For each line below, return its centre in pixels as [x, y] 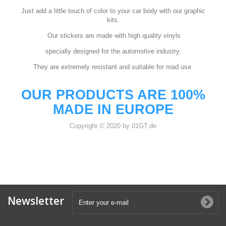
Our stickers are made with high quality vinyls [113, 36]
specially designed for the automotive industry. [113, 51]
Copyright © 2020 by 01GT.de [113, 126]
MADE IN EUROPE [113, 109]
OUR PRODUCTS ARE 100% [113, 95]
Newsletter [36, 201]
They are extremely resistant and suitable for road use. [113, 67]
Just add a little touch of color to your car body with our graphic [113, 11]
